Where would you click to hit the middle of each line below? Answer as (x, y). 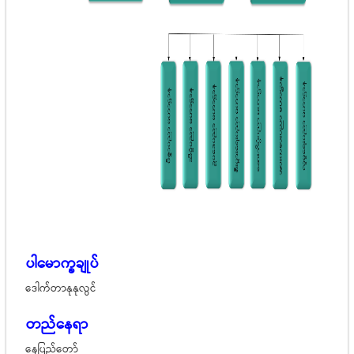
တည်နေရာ (55, 325)
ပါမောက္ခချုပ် (60, 264)
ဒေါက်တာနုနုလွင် (59, 289)
